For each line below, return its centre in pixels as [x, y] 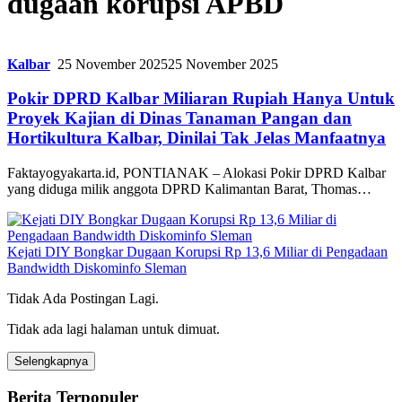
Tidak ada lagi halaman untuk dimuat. [114, 328]
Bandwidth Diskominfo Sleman [97, 267]
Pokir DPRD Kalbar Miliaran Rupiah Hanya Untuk [201, 99]
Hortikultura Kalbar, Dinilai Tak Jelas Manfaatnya [197, 138]
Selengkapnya [51, 361]
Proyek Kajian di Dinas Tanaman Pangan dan [179, 118]
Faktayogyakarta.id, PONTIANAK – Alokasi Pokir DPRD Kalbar [197, 172]
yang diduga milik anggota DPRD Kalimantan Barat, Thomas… [189, 188]
